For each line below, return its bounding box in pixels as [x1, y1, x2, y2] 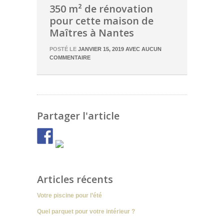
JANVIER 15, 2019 [78, 46, 124, 52]
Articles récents [37, 172, 113, 186]
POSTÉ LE [49, 46, 78, 52]
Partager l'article [37, 109, 119, 122]
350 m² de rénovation [49, 2, 153, 15]
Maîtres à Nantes [49, 26, 134, 39]
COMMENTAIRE [49, 54, 90, 60]
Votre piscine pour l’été [37, 192, 102, 199]
